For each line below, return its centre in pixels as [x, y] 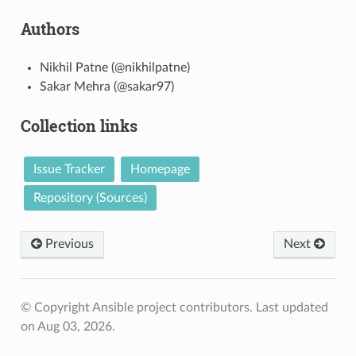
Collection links [79, 125]
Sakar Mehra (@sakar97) [106, 86]
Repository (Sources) [90, 197]
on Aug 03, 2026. [68, 326]
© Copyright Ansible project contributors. [138, 307]
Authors [50, 28]
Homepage [160, 169]
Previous [68, 244]
